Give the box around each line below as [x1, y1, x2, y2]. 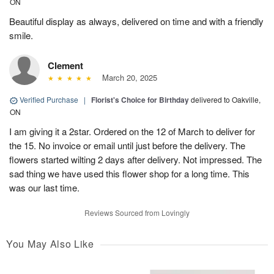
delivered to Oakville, [191, 94, 261, 105]
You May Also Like [6, 237, 94, 251]
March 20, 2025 [97, 72, 157, 84]
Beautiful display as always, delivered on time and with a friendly [9, 15, 264, 28]
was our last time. [9, 181, 80, 194]
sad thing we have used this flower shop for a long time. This [9, 167, 250, 180]
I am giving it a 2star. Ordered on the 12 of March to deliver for [9, 125, 255, 138]
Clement [48, 59, 83, 73]
